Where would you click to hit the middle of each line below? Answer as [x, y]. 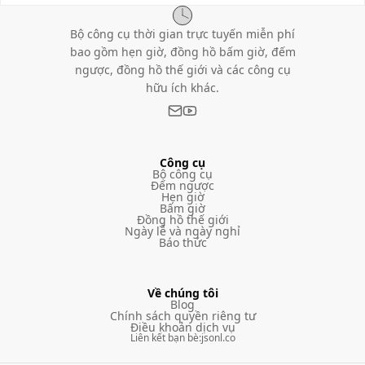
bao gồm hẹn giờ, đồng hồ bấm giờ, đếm [182, 51]
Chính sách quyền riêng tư [182, 315]
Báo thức [182, 242]
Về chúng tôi [182, 292]
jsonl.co [218, 337]
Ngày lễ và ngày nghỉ [182, 231]
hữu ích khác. [182, 87]
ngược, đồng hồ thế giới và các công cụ [182, 69]
